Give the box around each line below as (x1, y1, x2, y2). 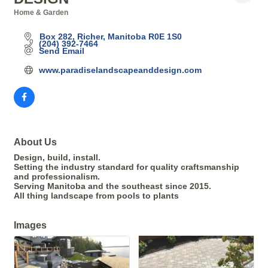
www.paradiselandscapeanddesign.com (38, 65, 202, 75)
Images (14, 219, 47, 230)
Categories (13, 16, 75, 30)
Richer (77, 31, 103, 41)
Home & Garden (14, 8, 68, 17)
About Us (14, 136, 57, 147)
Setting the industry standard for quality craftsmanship (14, 162, 239, 172)
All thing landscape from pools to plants (14, 190, 179, 200)
